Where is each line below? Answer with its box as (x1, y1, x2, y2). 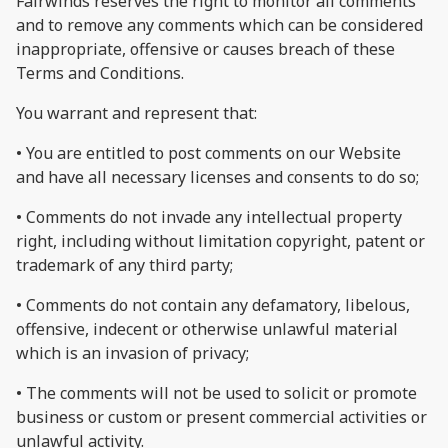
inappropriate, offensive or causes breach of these (16, 37, 395, 60)
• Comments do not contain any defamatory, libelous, (16, 293, 410, 316)
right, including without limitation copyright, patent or (16, 229, 425, 252)
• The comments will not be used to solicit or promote (16, 381, 417, 404)
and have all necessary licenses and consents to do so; (16, 165, 419, 188)
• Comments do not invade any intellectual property (16, 205, 402, 228)
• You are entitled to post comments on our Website (16, 141, 401, 164)
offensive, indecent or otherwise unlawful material (16, 317, 398, 340)
